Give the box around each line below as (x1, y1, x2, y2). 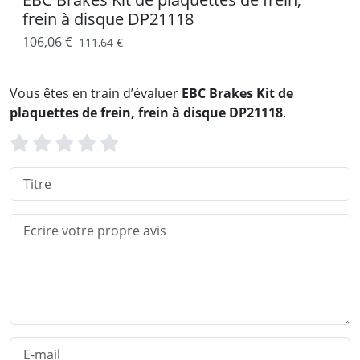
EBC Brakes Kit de (182, 84, 293, 102)
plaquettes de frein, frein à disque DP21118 (10, 103, 283, 121)
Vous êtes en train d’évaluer (10, 84, 182, 102)
